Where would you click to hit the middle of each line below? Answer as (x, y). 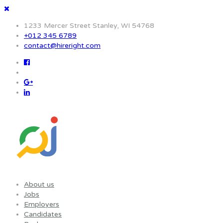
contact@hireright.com (62, 46)
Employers (42, 204)
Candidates (43, 214)
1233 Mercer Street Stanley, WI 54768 (89, 26)
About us (39, 184)
